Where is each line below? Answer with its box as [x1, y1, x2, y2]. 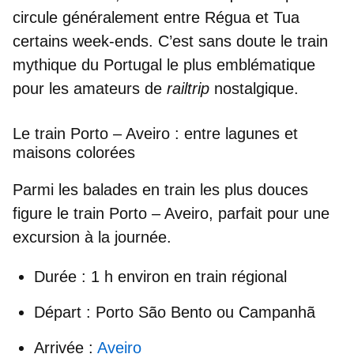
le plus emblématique [162, 56, 315, 74]
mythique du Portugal [13, 56, 162, 74]
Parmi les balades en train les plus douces [13, 181, 308, 199]
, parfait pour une [209, 205, 330, 223]
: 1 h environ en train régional [77, 268, 287, 286]
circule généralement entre [13, 9, 205, 27]
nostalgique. [214, 80, 299, 98]
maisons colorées [13, 144, 135, 162]
